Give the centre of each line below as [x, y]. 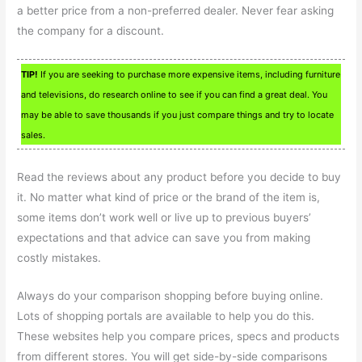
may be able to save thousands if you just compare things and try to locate [178, 114]
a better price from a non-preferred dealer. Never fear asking [176, 11]
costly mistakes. [59, 257]
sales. [34, 135]
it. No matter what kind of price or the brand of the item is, [169, 197]
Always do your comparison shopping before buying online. [170, 295]
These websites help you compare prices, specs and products [179, 336]
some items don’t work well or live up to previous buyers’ [164, 217]
